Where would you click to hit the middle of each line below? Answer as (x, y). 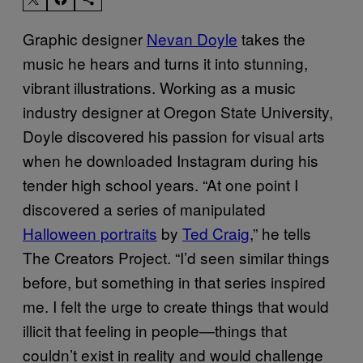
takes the (271, 38)
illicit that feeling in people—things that (155, 330)
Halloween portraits (90, 233)
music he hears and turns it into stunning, (165, 62)
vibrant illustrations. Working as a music (159, 87)
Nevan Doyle (192, 38)
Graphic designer (85, 38)
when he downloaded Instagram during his (171, 160)
